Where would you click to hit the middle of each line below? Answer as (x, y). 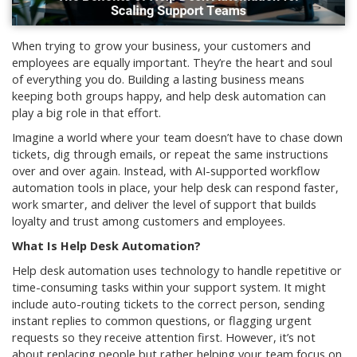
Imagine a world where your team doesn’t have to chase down (177, 138)
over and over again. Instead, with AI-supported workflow (166, 171)
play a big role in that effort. (86, 113)
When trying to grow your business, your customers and (161, 46)
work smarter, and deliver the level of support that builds (164, 205)
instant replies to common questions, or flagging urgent (162, 321)
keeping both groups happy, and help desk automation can (169, 96)
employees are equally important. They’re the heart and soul (172, 63)
